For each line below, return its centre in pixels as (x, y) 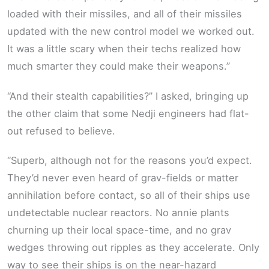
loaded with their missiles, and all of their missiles (125, 14)
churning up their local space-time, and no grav (119, 230)
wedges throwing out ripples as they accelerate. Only (133, 248)
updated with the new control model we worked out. (131, 32)
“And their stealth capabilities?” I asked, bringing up (128, 96)
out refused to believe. (61, 131)
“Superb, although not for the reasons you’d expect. (130, 161)
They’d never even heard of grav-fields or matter (123, 178)
